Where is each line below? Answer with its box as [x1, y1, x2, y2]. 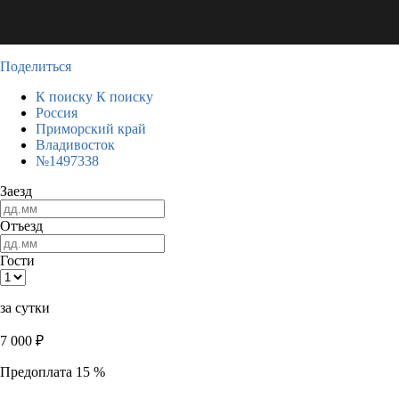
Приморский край [36, 121, 146, 136]
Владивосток [36, 137, 115, 152]
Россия [36, 105, 77, 120]
